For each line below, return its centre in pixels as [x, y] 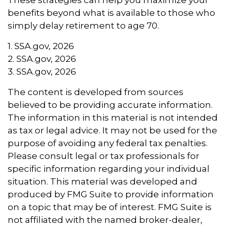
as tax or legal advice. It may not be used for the [112, 130]
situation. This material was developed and [102, 181]
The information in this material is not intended [113, 117]
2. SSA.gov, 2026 [42, 59]
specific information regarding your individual [109, 168]
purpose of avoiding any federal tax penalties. [108, 143]
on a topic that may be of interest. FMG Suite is [110, 207]
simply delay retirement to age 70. [83, 25]
